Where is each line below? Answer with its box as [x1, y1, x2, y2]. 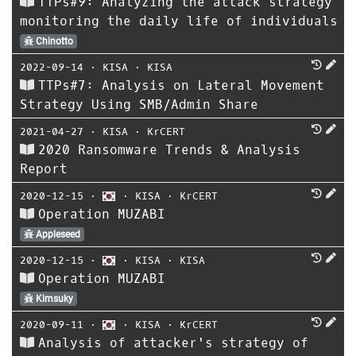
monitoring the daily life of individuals [20, 13, 338, 29]
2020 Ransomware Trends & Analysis [38, 141, 300, 158]
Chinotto [33, 36, 73, 47]
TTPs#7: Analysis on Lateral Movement [38, 77, 324, 94]
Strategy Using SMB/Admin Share [20, 96, 258, 113]
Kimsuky [33, 293, 73, 304]
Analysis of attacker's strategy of [38, 335, 308, 351]
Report [20, 161, 68, 177]
